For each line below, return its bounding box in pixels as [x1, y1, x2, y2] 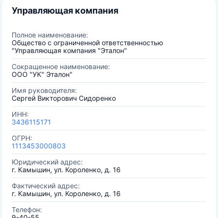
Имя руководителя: [12, 86, 77, 94]
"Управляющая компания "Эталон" [12, 46, 127, 54]
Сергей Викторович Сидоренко [12, 94, 116, 102]
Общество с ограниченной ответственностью [12, 38, 163, 47]
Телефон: [12, 205, 42, 214]
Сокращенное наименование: [12, 62, 110, 71]
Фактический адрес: [12, 182, 80, 190]
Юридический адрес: [12, 158, 83, 166]
